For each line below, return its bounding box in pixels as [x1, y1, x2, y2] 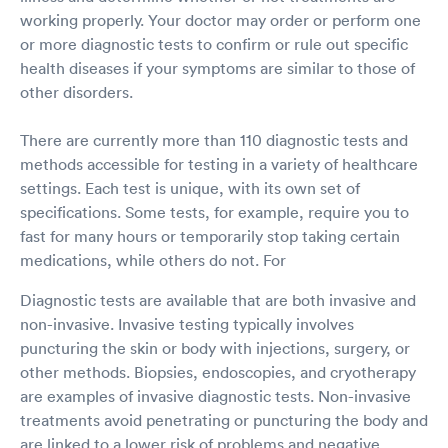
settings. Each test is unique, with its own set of [20, 177, 360, 198]
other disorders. [20, 81, 133, 102]
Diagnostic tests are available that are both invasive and [20, 289, 416, 310]
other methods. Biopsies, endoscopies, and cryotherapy [20, 361, 416, 382]
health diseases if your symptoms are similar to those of [20, 57, 415, 78]
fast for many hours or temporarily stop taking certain [20, 225, 400, 246]
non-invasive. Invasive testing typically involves [20, 313, 354, 334]
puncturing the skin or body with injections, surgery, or [20, 337, 410, 358]
